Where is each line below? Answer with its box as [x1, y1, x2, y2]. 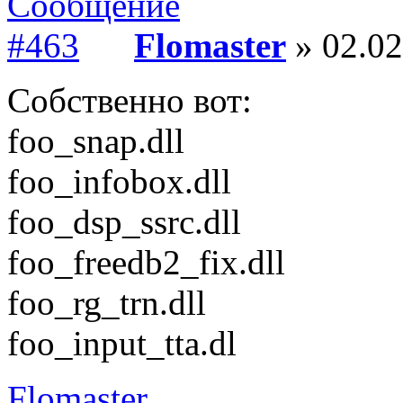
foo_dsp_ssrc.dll [7, 202, 241, 241]
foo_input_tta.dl [7, 324, 237, 363]
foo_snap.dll [7, 121, 184, 160]
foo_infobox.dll [7, 162, 231, 201]
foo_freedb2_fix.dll [7, 243, 285, 282]
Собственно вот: [7, 81, 252, 120]
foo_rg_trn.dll [7, 283, 206, 322]
